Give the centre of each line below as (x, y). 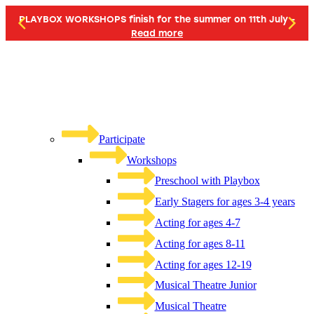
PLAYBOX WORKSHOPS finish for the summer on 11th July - (157, 19)
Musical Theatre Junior (205, 285)
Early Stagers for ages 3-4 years (225, 202)
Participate (122, 139)
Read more (157, 33)
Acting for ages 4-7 (197, 222)
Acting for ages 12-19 (203, 264)
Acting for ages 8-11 (200, 243)
